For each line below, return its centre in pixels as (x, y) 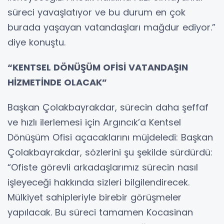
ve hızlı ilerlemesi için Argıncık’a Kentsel (94, 122)
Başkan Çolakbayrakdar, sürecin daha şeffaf (108, 107)
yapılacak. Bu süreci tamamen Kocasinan (100, 212)
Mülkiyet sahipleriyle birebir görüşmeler (94, 197)
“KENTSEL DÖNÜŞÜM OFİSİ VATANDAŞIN (98, 67)
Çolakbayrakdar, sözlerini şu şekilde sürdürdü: (110, 152)
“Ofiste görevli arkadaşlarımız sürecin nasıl (103, 167)
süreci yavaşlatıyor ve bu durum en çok (96, 12)
